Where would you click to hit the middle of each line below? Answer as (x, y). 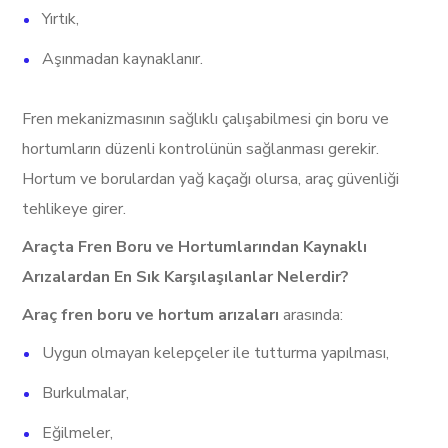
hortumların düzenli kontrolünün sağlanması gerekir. (201, 149)
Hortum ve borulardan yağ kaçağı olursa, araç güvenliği (211, 179)
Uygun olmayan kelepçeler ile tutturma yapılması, (216, 353)
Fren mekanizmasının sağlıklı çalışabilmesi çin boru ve (206, 119)
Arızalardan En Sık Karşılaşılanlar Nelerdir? (186, 277)
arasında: (313, 315)
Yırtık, (61, 19)
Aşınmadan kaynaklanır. (123, 59)
